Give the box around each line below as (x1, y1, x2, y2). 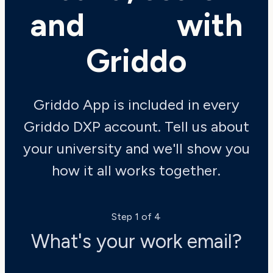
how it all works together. (52, 161, 221, 179)
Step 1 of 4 (112, 210, 161, 222)
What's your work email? (30, 229, 242, 253)
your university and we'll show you (23, 139, 250, 157)
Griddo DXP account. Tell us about (23, 117, 249, 135)
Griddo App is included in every (33, 95, 239, 113)
